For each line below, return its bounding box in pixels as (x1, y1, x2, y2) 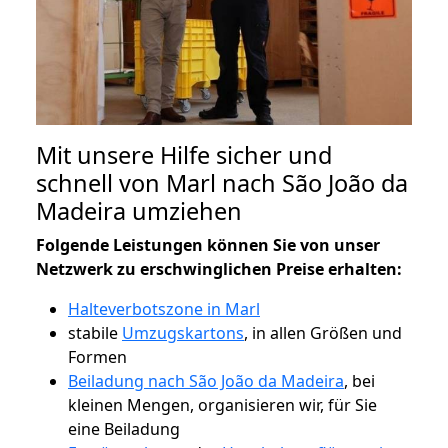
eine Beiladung (68, 417, 180, 440)
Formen (68, 345, 127, 368)
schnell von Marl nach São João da (36, 166, 408, 199)
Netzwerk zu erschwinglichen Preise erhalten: (36, 257, 402, 280)
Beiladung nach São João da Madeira (68, 369, 344, 392)
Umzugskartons (122, 321, 244, 344)
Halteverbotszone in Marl (68, 297, 260, 320)
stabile (68, 321, 122, 344)
